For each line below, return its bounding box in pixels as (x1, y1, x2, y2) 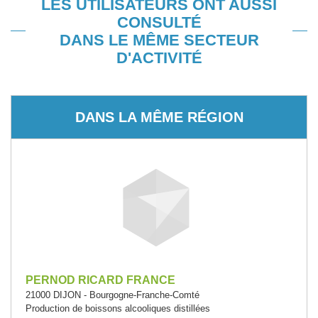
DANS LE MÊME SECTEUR (59, 31, 259, 49)
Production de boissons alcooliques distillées (26, 303, 210, 314)
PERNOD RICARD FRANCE (26, 274, 175, 286)
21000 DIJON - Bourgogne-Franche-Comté (26, 290, 199, 300)
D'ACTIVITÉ (116, 49, 202, 67)
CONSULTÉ (116, 13, 202, 31)
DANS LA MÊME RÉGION (75, 109, 243, 125)
